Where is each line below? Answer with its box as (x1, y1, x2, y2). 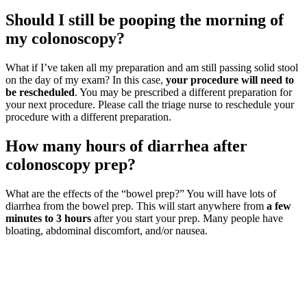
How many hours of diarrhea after (5, 137, 247, 155)
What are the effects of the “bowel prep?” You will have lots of (5, 187, 276, 199)
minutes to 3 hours (5, 212, 91, 224)
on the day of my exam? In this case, (5, 74, 166, 86)
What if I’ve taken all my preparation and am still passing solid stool (5, 62, 298, 74)
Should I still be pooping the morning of (5, 11, 284, 29)
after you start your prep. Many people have (91, 212, 283, 224)
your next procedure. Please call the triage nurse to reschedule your (5, 99, 294, 111)
